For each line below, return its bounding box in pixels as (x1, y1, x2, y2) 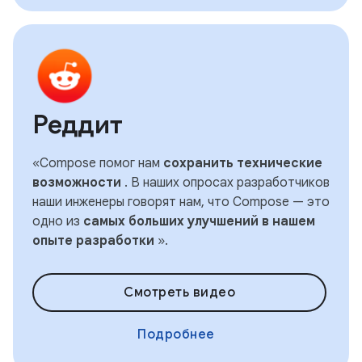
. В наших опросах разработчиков (121, 175, 330, 191)
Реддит (32, 108, 123, 141)
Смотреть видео (124, 284, 235, 301)
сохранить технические (163, 155, 322, 171)
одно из (32, 213, 83, 229)
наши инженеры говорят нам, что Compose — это (32, 194, 330, 210)
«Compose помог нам (32, 155, 163, 171)
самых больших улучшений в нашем (83, 213, 315, 229)
